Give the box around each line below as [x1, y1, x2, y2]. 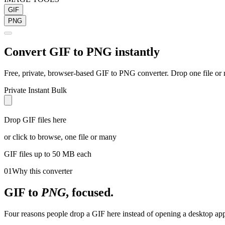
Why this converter [12, 166, 72, 175]
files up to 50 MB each [17, 149, 91, 158]
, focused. [66, 185, 114, 199]
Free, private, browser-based [4, 68, 96, 77]
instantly [112, 45, 160, 58]
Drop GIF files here [4, 115, 66, 124]
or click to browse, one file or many [4, 132, 117, 141]
